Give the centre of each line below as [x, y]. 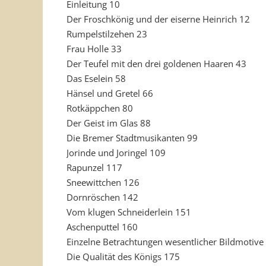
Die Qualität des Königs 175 [123, 256]
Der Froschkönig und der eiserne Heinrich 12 [158, 19]
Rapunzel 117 [94, 167]
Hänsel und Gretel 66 [110, 93]
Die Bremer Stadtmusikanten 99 [132, 138]
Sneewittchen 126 [103, 182]
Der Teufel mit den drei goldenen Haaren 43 [156, 64]
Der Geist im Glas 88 [109, 123]
